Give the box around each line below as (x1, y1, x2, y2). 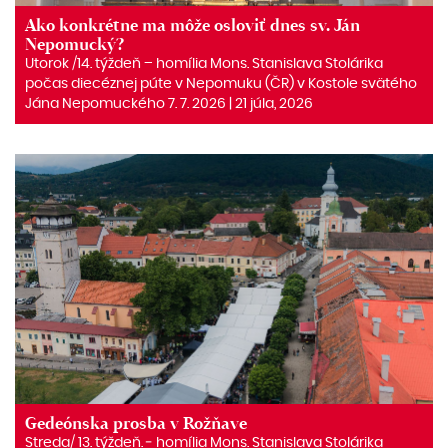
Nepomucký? (25, 34, 124, 55)
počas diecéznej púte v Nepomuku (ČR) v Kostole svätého (25, 77, 417, 91)
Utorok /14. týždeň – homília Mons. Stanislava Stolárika (25, 57, 383, 71)
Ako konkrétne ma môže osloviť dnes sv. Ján (25, 15, 360, 36)
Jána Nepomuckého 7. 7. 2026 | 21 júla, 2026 (25, 97, 313, 111)
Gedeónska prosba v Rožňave (25, 413, 247, 434)
